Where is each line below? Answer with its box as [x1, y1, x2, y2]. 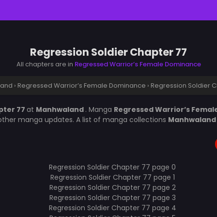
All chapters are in [16, 60, 75, 69]
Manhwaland [36, 105, 85, 114]
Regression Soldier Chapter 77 [30, 45, 187, 59]
